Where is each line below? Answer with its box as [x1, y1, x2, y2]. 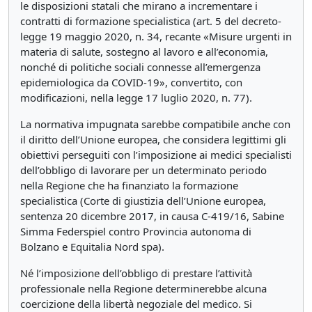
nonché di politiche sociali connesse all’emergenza [20, 60, 260, 74]
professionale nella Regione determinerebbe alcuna [20, 281, 267, 295]
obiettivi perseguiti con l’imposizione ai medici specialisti [20, 148, 292, 162]
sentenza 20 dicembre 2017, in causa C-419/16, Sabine [20, 209, 284, 223]
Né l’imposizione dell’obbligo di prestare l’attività [20, 266, 252, 280]
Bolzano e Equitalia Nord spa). [20, 240, 164, 253]
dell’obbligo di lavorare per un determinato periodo [20, 163, 267, 177]
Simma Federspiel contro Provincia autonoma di [20, 224, 251, 238]
